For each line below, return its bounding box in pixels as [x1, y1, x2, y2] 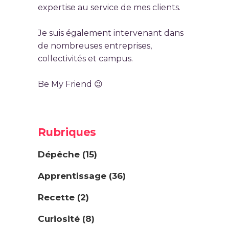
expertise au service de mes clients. [38, 3, 180, 12]
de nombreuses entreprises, [38, 41, 152, 51]
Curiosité [38, 214, 80, 224]
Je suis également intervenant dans [38, 28, 184, 38]
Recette [38, 192, 75, 202]
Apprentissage [38, 171, 106, 181]
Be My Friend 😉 [38, 79, 103, 89]
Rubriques [38, 126, 97, 139]
